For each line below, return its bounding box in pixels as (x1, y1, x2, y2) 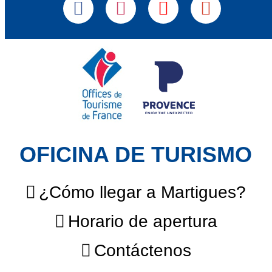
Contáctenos (94, 241, 191, 260)
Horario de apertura (68, 212, 217, 231)
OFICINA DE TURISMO (19, 143, 253, 168)
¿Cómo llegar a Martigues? (39, 183, 246, 202)
